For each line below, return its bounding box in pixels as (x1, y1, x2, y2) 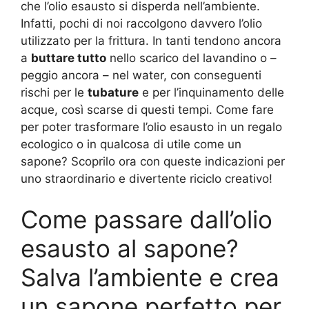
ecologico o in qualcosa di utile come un (21, 137, 241, 151)
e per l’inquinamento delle (139, 85, 284, 99)
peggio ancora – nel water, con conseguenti (21, 68, 261, 82)
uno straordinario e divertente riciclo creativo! (21, 171, 272, 186)
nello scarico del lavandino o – (106, 50, 277, 65)
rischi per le (21, 85, 88, 99)
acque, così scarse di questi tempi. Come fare (21, 102, 274, 117)
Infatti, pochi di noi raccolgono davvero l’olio (21, 16, 262, 30)
